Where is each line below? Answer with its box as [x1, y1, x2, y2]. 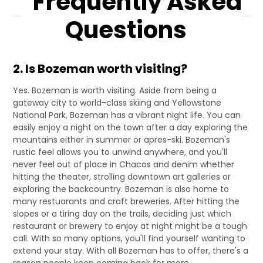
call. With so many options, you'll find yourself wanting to [12, 232, 245, 244]
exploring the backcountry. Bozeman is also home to [12, 183, 229, 195]
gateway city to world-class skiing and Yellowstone [12, 96, 221, 109]
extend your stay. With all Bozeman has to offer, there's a [12, 244, 248, 257]
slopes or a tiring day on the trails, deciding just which [12, 207, 231, 220]
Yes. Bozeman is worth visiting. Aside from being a [12, 84, 217, 96]
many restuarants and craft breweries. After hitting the [12, 195, 240, 207]
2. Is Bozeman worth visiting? [12, 60, 187, 77]
